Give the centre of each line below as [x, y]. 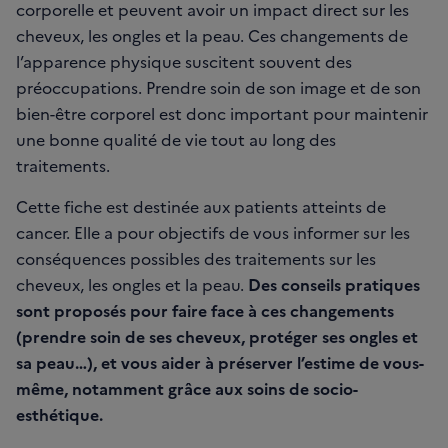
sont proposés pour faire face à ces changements [205, 309]
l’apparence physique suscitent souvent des [184, 60]
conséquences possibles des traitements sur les [196, 257]
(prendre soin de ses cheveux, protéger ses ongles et [217, 335]
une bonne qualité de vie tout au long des [176, 138]
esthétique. [59, 413]
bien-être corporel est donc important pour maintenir [222, 112]
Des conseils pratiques [334, 283]
